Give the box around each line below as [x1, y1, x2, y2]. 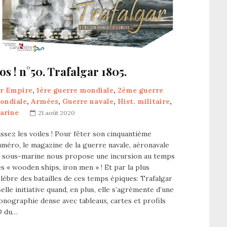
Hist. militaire [118, 96, 170, 106]
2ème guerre [118, 85, 163, 95]
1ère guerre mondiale [36, 85, 113, 95]
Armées [31, 96, 58, 106]
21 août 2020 [38, 108, 75, 117]
